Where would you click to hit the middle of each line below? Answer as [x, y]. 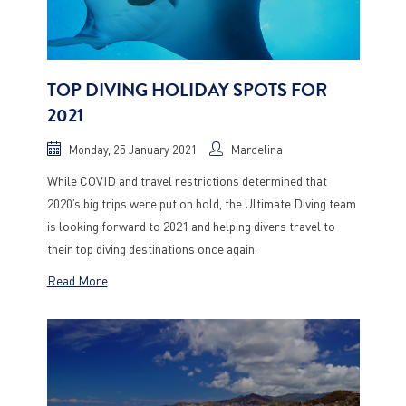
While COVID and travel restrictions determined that [187, 180]
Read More [77, 280]
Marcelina [256, 149]
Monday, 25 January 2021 [133, 149]
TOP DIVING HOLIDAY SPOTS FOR [187, 90]
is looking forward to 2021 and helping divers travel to [191, 226]
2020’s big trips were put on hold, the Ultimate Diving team [201, 203]
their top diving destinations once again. [152, 248]
